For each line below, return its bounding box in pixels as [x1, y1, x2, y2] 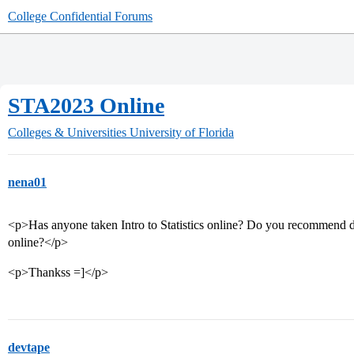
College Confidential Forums [8, 9, 153, 23]
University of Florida [130, 126, 234, 139]
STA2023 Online [8, 93, 164, 118]
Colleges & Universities [8, 126, 126, 139]
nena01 [8, 175, 47, 189]
